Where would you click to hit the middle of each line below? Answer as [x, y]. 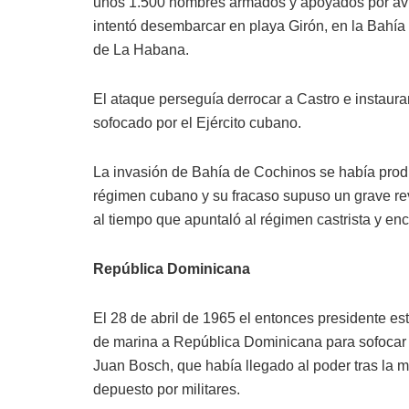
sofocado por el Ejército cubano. [197, 123]
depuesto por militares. [167, 390]
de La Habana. [141, 50]
